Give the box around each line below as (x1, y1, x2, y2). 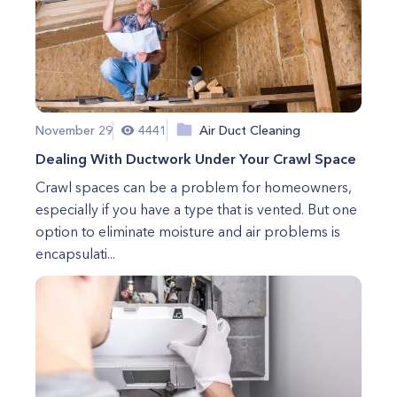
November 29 (35, 121, 113, 138)
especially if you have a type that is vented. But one (35, 200, 357, 218)
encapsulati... (35, 245, 115, 262)
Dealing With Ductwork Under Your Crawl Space (35, 150, 356, 167)
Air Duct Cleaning (199, 121, 300, 138)
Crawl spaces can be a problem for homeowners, (35, 178, 352, 196)
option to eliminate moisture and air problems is (35, 222, 340, 240)
